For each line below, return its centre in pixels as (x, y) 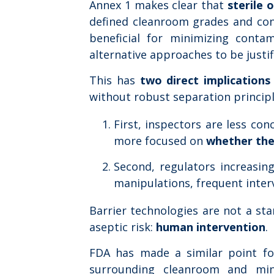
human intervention (211, 227)
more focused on (160, 140)
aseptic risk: (123, 227)
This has (115, 80)
